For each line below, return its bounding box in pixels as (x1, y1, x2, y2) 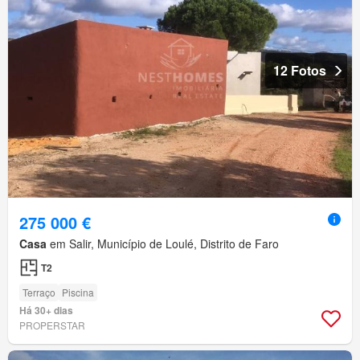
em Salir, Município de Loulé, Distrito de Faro (47, 235, 279, 252)
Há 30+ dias (19, 303, 73, 318)
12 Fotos (273, 61, 326, 80)
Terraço (22, 285, 55, 300)
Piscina (62, 285, 94, 300)
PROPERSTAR (19, 318, 85, 333)
